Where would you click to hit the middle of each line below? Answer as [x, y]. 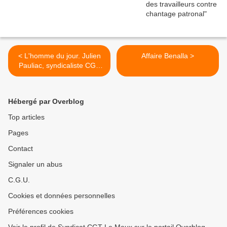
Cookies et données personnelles [62, 196]
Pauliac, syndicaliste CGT [59, 66]
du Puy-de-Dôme [59, 75]
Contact [21, 149]
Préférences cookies [41, 212]
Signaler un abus [35, 164]
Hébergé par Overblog [46, 102]
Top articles [26, 117]
